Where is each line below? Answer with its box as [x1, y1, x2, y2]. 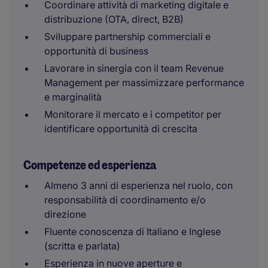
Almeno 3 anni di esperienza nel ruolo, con [44, 179, 233, 191]
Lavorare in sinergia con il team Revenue [44, 62, 224, 74]
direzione [44, 208, 86, 220]
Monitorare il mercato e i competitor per [44, 108, 221, 120]
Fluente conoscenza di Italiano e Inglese [44, 226, 221, 237]
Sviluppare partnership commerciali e [44, 31, 211, 42]
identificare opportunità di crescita [44, 123, 197, 135]
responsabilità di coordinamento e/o [44, 194, 206, 206]
